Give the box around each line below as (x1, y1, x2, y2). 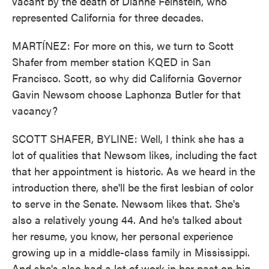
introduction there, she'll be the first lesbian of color (12, 180, 253, 195)
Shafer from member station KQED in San (12, 54, 211, 69)
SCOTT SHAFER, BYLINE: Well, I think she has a (12, 131, 244, 146)
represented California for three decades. (12, 10, 204, 25)
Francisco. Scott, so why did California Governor (12, 70, 241, 85)
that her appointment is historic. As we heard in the (12, 163, 255, 178)
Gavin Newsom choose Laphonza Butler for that (12, 86, 241, 101)
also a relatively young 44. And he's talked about (12, 212, 242, 227)
